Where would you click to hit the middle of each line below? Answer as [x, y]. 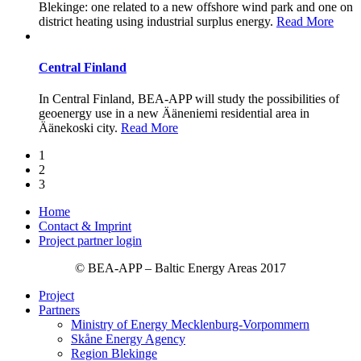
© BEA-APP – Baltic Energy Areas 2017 [180, 268]
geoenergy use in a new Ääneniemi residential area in [174, 114]
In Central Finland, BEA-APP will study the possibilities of [189, 99]
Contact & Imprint [85, 226]
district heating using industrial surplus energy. [158, 21]
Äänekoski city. [80, 128]
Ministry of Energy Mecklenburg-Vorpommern [190, 325]
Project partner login [90, 241]
